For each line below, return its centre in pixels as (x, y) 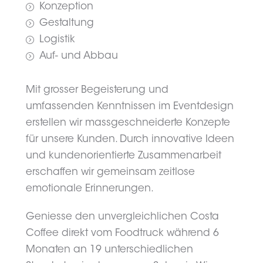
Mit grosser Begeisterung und (97, 90)
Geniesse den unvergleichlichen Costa (123, 217)
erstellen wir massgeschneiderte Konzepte (128, 123)
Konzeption (66, 7)
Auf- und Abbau (78, 56)
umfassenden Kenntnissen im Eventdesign (130, 107)
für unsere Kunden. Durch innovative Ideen (130, 140)
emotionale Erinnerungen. (90, 189)
